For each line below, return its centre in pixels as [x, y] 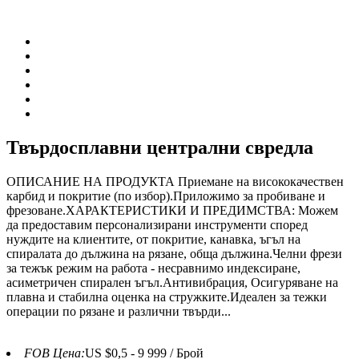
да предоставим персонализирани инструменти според [157, 224]
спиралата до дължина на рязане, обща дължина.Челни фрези [174, 253]
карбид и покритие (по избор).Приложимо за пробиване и [166, 196]
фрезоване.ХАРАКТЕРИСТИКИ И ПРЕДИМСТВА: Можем [172, 210]
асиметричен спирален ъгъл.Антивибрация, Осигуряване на [172, 282]
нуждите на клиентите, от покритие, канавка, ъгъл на [153, 239]
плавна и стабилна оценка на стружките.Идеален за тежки [167, 296]
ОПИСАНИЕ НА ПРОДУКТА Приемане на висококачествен [175, 181]
